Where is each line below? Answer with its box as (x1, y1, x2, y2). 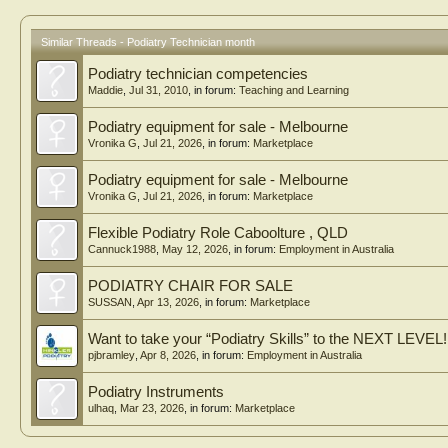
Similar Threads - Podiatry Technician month (41, 36, 255, 49)
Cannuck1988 (88, 243, 156, 256)
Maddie (88, 84, 123, 97)
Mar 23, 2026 (120, 402, 184, 415)
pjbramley (88, 349, 135, 362)
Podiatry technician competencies (88, 66, 308, 83)
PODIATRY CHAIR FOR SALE (88, 278, 293, 295)
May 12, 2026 (162, 243, 228, 256)
